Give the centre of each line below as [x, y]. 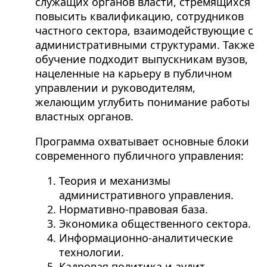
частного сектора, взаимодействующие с [144, 31]
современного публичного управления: [139, 156]
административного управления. [146, 195]
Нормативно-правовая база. [133, 209]
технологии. [91, 252]
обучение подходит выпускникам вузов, [141, 59]
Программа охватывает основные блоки [142, 142]
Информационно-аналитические [146, 238]
